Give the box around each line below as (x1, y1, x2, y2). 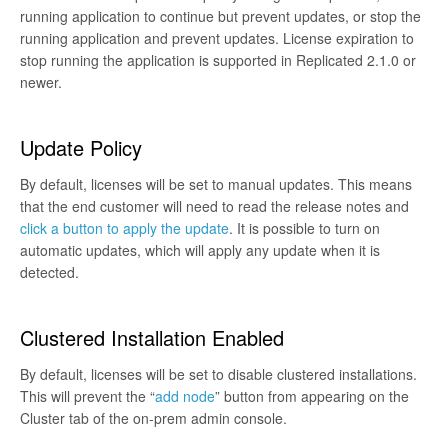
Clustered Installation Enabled (20, 322, 284, 352)
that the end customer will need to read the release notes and (20, 195, 409, 216)
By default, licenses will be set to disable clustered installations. (20, 363, 417, 384)
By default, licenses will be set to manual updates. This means (20, 173, 412, 194)
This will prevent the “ (20, 385, 155, 406)
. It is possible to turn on (229, 217, 380, 238)
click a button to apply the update (20, 217, 229, 238)
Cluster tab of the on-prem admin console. (20, 407, 287, 428)
